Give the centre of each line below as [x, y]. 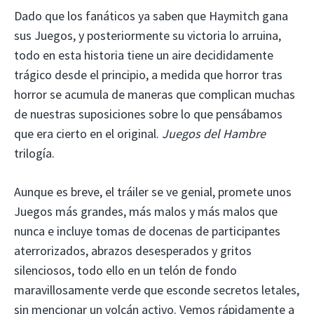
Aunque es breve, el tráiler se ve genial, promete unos [153, 191]
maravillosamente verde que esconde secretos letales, [157, 289]
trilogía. [34, 153]
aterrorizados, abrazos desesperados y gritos [133, 250]
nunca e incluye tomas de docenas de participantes [147, 231]
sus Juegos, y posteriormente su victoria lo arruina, [148, 35]
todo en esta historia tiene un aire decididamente [144, 55]
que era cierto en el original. [88, 133]
